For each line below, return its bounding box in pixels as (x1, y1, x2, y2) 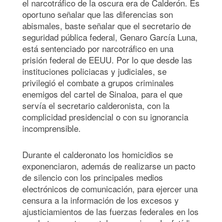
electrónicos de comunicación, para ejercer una (22, 182, 198, 195)
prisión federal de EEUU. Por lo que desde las (22, 53, 192, 66)
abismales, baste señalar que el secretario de (22, 19, 191, 32)
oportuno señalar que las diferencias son (22, 7, 173, 20)
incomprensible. (22, 121, 81, 134)
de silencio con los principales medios (22, 170, 163, 183)
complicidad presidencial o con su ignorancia (22, 110, 188, 123)
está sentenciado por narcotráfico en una (22, 42, 173, 55)
